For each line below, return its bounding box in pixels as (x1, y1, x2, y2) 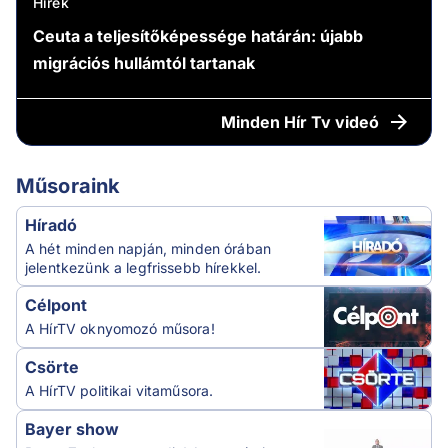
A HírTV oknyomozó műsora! (25, 319, 215, 337)
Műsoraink (16, 173, 121, 198)
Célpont (25, 294, 87, 315)
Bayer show (25, 418, 119, 439)
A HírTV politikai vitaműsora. (25, 381, 214, 399)
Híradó (25, 214, 77, 235)
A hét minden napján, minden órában (25, 239, 272, 257)
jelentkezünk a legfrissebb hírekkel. (25, 258, 262, 276)
